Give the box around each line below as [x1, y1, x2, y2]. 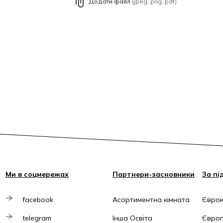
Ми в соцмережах [5, 170, 69, 179]
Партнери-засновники [112, 170, 195, 179]
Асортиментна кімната [112, 195, 190, 205]
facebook [22, 195, 53, 205]
